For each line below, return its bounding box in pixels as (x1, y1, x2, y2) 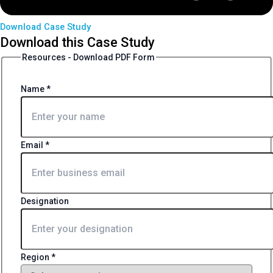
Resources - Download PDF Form (22, 52, 155, 62)
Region (21, 252, 51, 262)
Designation (21, 196, 69, 206)
